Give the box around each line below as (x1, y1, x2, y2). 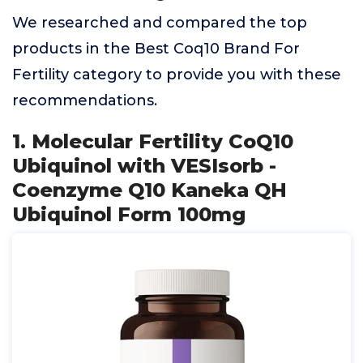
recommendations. (12, 92, 157, 109)
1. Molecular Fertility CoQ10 (12, 130, 293, 153)
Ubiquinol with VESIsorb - (12, 154, 276, 177)
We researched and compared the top (12, 14, 307, 32)
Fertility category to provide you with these (12, 66, 341, 83)
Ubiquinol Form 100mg (12, 203, 246, 226)
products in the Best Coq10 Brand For (12, 40, 300, 58)
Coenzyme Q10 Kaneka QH (12, 178, 287, 202)
